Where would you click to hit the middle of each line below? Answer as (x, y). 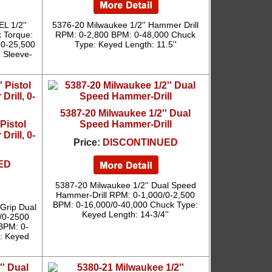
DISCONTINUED (140, 142)
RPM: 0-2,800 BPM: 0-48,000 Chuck (126, 35)
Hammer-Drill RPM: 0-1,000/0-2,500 (126, 195)
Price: (87, 142)
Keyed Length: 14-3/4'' (126, 214)
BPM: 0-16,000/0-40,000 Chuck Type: (126, 205)
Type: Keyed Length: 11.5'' (125, 44)
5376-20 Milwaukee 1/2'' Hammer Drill (126, 25)
